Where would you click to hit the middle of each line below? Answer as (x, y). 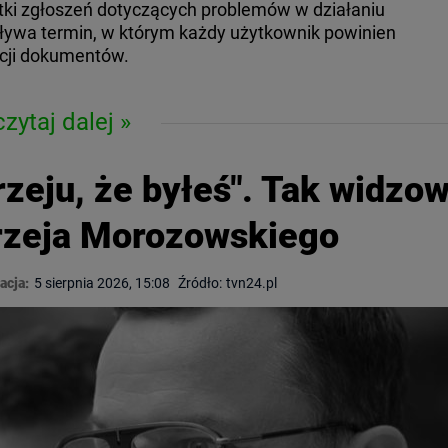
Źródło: (200, 283)
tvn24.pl (251, 283)
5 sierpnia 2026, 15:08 (102, 283)
